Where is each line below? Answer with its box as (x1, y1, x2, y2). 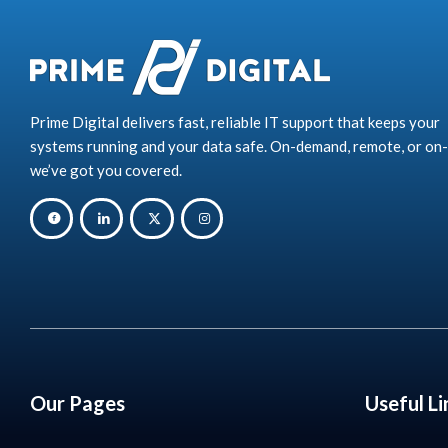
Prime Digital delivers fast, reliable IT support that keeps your (30, 113, 440, 132)
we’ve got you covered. (30, 161, 182, 180)
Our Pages (30, 390, 125, 415)
